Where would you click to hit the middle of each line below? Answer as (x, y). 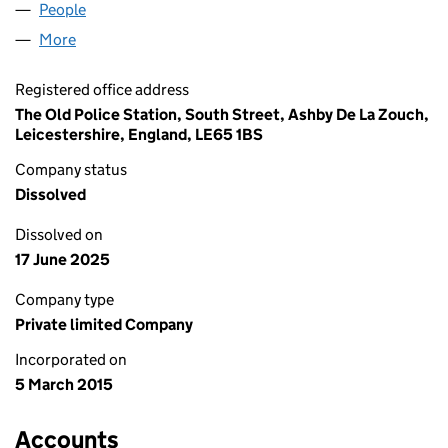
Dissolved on (59, 234)
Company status (71, 169)
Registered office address (102, 89)
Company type (64, 299)
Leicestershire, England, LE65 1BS (139, 134)
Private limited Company (104, 324)
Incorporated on (71, 359)
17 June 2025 (62, 259)
